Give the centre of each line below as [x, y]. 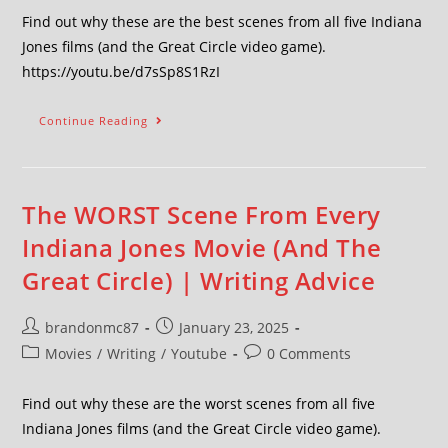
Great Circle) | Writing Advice [199, 280]
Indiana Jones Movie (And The [202, 247]
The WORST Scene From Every [202, 214]
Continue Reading [94, 120]
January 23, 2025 [234, 327]
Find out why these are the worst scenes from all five [199, 403]
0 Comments [309, 353]
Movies [69, 353]
